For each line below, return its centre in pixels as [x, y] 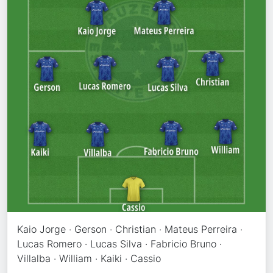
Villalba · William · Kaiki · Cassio [89, 259]
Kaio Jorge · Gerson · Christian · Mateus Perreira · [130, 229]
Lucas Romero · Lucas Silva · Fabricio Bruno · [120, 244]
